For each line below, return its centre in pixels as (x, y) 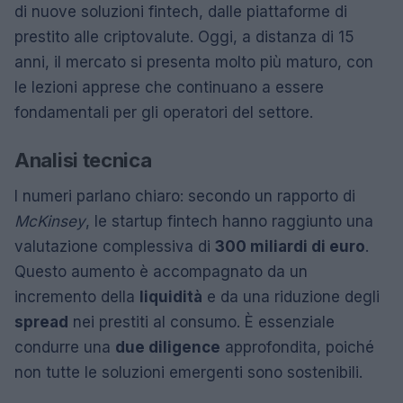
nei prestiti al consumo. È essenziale (201, 322)
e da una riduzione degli (291, 296)
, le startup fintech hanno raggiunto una (229, 221)
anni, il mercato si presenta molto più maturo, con (194, 62)
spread (41, 322)
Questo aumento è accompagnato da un (161, 271)
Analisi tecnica (83, 160)
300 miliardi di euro (290, 246)
